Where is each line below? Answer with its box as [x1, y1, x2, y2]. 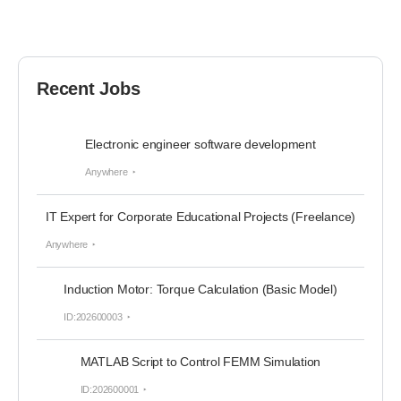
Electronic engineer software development [85, 137, 316, 151]
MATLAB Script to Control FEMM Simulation [80, 354, 321, 369]
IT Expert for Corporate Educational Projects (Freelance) [45, 209, 356, 224]
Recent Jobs [37, 79, 141, 98]
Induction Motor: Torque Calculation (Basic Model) [64, 282, 337, 296]
